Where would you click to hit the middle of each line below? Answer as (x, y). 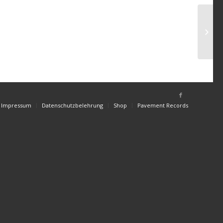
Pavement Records (163, 106)
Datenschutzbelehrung (72, 106)
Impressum (16, 106)
